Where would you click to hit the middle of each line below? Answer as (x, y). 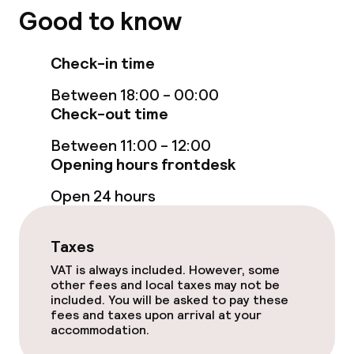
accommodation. (100, 330)
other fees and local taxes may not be (165, 285)
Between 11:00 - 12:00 (131, 145)
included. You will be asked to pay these (169, 300)
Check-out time (109, 114)
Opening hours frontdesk (143, 164)
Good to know (100, 22)
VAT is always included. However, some (165, 270)
